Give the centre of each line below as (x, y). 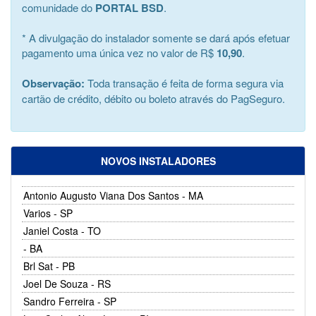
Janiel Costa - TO (62, 230)
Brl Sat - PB (49, 266)
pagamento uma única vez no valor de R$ (119, 52)
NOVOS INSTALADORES (158, 160)
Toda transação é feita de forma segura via (184, 83)
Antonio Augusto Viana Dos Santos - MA (113, 195)
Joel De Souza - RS (67, 283)
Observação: (53, 83)
